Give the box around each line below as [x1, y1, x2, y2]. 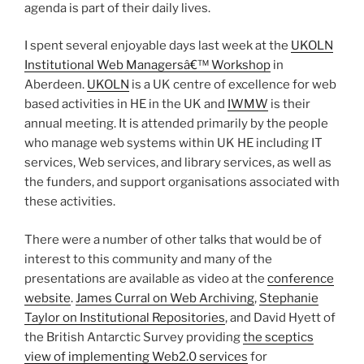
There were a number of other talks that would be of [24, 232, 322, 247]
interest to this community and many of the [24, 251, 272, 266]
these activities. [24, 194, 115, 210]
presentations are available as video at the [24, 271, 267, 286]
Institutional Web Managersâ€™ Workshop [24, 58, 271, 73]
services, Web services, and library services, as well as [24, 155, 331, 171]
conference [267, 271, 334, 286]
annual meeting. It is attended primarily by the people [24, 116, 328, 132]
